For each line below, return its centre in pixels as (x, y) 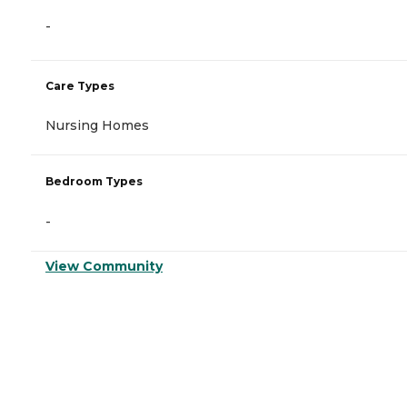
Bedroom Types (94, 182)
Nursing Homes (97, 126)
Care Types (80, 86)
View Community (104, 267)
